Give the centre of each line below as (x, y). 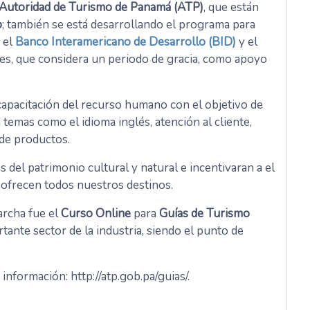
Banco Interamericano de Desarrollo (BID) (126, 42)
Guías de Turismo (204, 214)
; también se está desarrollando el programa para (129, 25)
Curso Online (96, 214)
